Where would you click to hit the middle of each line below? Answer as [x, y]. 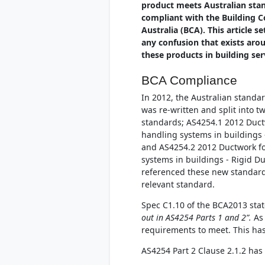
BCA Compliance [189, 80]
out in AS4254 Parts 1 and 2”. [196, 217]
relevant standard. [178, 184]
